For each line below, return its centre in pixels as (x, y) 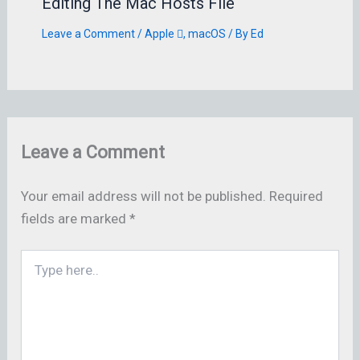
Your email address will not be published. (144, 196)
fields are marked (76, 218)
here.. (35, 274)
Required (297, 196)
